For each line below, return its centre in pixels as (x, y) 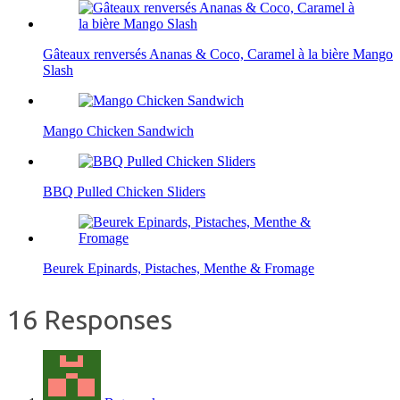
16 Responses (90, 320)
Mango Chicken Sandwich (118, 131)
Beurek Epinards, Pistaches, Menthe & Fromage (179, 269)
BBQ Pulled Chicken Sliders (124, 192)
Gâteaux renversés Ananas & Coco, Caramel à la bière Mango (218, 54)
